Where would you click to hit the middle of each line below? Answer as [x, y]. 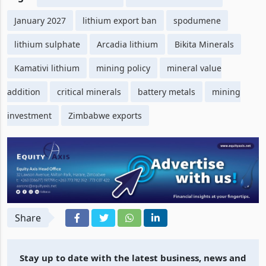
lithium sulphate [47, 44]
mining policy [123, 68]
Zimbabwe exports [105, 115]
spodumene [197, 20]
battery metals [167, 91]
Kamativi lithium [47, 68]
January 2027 [40, 20]
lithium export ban [120, 20]
